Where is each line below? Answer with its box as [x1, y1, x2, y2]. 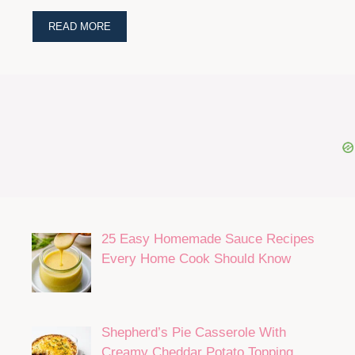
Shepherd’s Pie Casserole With [101, 325, 286, 341]
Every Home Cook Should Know [101, 251, 291, 266]
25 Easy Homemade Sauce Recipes [101, 231, 315, 246]
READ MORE [48, 21, 111, 32]
